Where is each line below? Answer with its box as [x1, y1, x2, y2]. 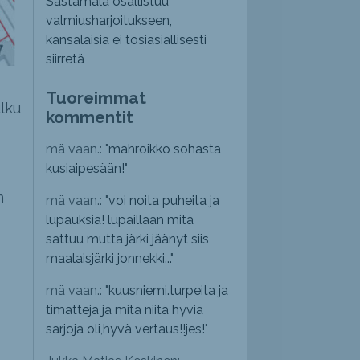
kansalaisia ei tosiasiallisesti [46, 32, 207, 48]
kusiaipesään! [46, 161, 125, 177]
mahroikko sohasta [108, 141, 222, 157]
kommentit [46, 107, 134, 128]
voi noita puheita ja [108, 193, 220, 209]
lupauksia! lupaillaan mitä [46, 212, 194, 228]
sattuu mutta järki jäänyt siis [46, 231, 210, 247]
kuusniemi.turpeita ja [108, 283, 229, 299]
